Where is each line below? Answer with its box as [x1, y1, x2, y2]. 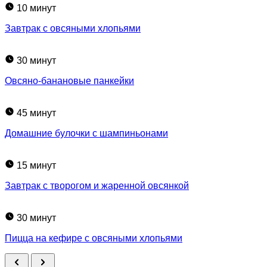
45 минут [17, 107, 56, 118]
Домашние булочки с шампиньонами [5, 128, 168, 138]
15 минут [17, 160, 56, 170]
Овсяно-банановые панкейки [5, 75, 134, 86]
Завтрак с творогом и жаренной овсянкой [5, 180, 189, 191]
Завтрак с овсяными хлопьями [5, 23, 141, 33]
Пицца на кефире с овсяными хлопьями [5, 232, 182, 243]
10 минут [17, 2, 56, 13]
